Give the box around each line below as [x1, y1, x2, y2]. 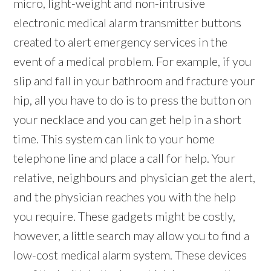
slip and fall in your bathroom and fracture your [13, 73, 255, 88]
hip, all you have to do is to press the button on [13, 93, 252, 108]
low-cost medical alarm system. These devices [13, 247, 247, 263]
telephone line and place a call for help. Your [13, 151, 236, 166]
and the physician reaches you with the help [13, 189, 237, 204]
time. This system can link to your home [13, 131, 215, 146]
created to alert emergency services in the [13, 34, 228, 50]
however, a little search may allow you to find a [13, 228, 250, 243]
